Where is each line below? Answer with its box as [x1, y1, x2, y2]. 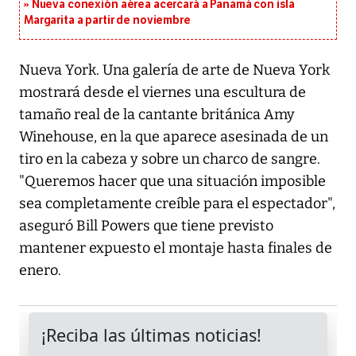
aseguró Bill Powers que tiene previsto [19, 217, 273, 235]
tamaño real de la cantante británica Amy [19, 106, 295, 124]
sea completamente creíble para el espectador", [19, 195, 335, 213]
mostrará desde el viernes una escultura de [19, 83, 306, 102]
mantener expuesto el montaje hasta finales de [19, 239, 332, 257]
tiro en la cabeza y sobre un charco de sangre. [19, 150, 320, 168]
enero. [19, 261, 61, 280]
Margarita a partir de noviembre [24, 14, 191, 28]
